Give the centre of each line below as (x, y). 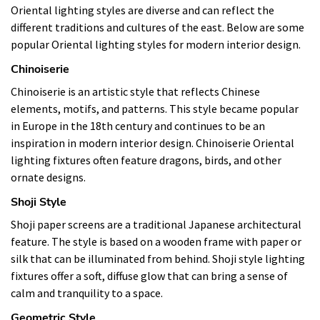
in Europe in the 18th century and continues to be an (138, 125)
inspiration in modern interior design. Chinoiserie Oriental (152, 142)
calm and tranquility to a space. (87, 292)
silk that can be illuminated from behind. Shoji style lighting (158, 258)
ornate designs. (48, 177)
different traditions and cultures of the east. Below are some (157, 27)
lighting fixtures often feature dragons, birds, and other (146, 160)
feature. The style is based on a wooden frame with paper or (156, 241)
